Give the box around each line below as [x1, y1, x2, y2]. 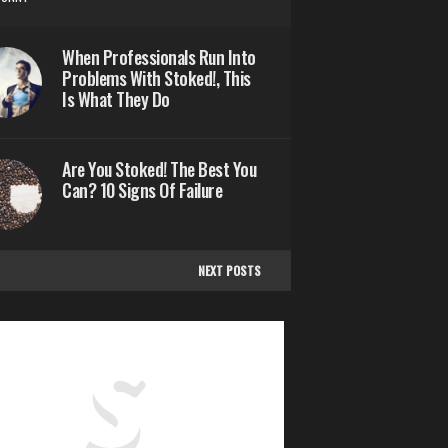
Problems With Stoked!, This [62, 64, 251, 91]
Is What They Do [62, 85, 170, 112]
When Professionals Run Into [62, 43, 256, 70]
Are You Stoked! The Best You [62, 155, 256, 182]
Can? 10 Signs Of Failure [62, 176, 222, 203]
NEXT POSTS [197, 261, 261, 279]
